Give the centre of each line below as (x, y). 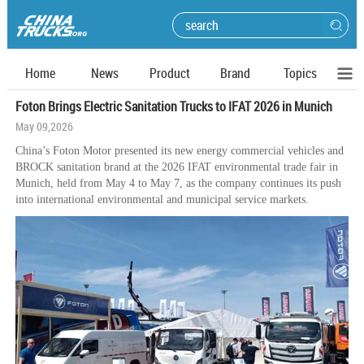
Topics (300, 73)
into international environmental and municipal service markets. (162, 199)
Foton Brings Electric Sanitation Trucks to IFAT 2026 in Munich (174, 106)
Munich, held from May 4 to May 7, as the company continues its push (178, 183)
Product (170, 73)
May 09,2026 (44, 126)
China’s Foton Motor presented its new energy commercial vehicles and (180, 151)
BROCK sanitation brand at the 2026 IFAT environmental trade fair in (177, 167)
